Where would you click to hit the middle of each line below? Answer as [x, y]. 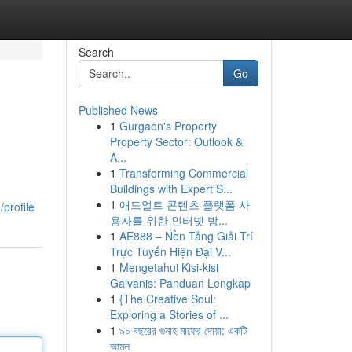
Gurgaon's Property [168, 126]
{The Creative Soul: [167, 299]
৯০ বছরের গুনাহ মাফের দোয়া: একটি [183, 330]
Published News [118, 110]
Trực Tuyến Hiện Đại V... [170, 251]
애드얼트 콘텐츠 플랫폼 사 [184, 204]
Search [96, 52]
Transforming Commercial [183, 173]
